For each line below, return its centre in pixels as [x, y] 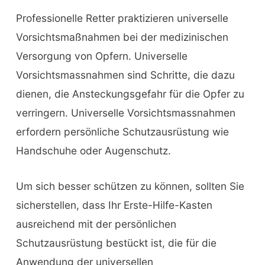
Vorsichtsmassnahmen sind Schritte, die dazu [125, 75]
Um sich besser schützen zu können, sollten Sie [130, 186]
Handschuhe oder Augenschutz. [93, 151]
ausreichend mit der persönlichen [96, 224]
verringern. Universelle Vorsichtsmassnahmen [125, 113]
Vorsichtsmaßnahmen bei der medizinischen [122, 37]
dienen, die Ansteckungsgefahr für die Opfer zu [130, 94]
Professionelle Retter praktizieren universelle [122, 18]
